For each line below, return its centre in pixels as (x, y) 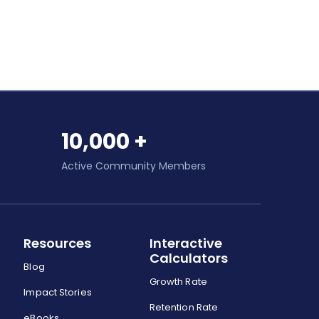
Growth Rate (178, 282)
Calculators (188, 258)
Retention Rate (184, 308)
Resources (58, 244)
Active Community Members (134, 166)
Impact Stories (58, 293)
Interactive (185, 244)
